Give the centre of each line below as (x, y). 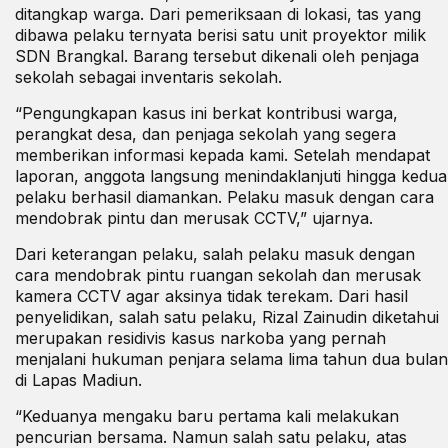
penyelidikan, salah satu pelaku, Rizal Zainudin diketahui (227, 316)
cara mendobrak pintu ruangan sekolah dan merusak (218, 274)
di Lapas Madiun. (78, 379)
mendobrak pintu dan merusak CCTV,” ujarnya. (194, 217)
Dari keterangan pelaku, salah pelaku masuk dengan (215, 253)
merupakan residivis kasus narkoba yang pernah (200, 337)
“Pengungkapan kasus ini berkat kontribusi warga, (206, 112)
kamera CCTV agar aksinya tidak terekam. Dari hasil (211, 295)
